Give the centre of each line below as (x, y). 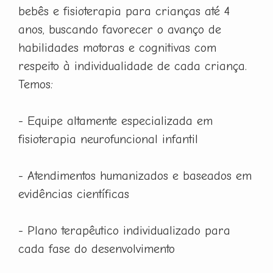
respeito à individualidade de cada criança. (133, 66)
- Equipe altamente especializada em (115, 121)
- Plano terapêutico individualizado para (124, 230)
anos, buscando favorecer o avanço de (120, 29)
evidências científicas (74, 194)
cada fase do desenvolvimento (97, 249)
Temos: (36, 84)
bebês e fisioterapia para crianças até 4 (124, 11)
